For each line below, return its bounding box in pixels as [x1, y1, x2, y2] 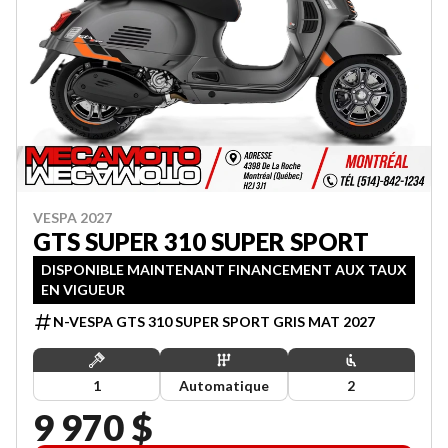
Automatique [178, 377, 269, 394]
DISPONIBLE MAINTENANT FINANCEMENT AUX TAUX [41, 261, 407, 278]
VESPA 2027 [33, 209, 112, 226]
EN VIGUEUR [41, 281, 125, 298]
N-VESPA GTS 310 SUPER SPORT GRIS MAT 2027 [53, 313, 375, 330]
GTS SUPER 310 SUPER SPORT [33, 227, 369, 256]
